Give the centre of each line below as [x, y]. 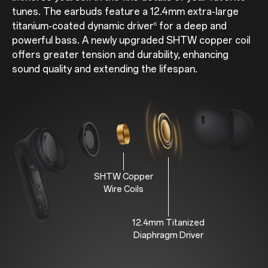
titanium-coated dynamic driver [83, 26]
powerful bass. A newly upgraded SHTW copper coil [131, 41]
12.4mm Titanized [168, 223]
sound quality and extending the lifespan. [104, 69]
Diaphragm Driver [168, 236]
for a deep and [191, 26]
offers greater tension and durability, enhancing [120, 55]
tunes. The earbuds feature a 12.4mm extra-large [125, 12]
